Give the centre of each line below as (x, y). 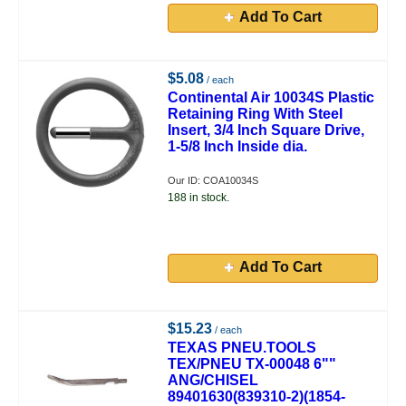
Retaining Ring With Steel (256, 114)
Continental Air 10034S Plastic (271, 97)
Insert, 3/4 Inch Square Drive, (266, 130)
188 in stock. (199, 198)
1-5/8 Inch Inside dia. (238, 146)
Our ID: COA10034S (213, 180)
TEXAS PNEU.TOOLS (242, 348)
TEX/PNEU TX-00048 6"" (252, 364)
